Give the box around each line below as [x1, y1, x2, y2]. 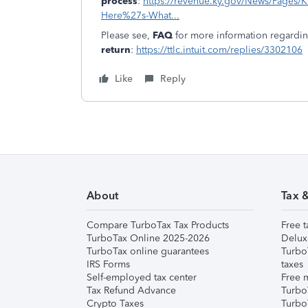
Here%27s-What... [101, 10, 179, 21]
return [101, 44, 131, 56]
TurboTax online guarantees [87, 245, 209, 257]
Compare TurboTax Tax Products [87, 219, 229, 231]
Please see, [101, 30, 153, 41]
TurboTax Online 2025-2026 [87, 232, 210, 244]
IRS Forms [87, 258, 130, 270]
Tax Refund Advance [87, 285, 176, 296]
